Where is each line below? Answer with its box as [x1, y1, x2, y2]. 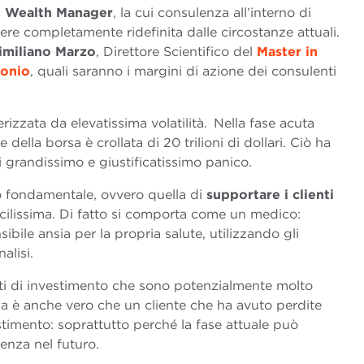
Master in [257, 44, 318, 60]
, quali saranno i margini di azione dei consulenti [30, 63, 336, 80]
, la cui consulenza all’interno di [113, 5, 311, 21]
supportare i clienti [206, 187, 334, 203]
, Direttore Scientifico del [96, 44, 257, 60]
